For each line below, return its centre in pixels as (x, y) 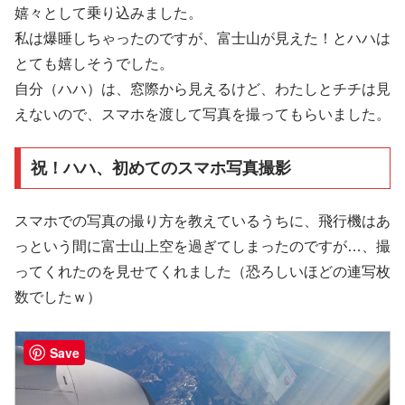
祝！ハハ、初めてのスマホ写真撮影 (160, 168)
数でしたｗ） (58, 297)
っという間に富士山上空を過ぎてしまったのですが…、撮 (202, 247)
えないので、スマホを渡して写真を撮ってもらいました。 (202, 114)
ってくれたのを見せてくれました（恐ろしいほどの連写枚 (202, 272)
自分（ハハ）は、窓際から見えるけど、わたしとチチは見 (202, 89)
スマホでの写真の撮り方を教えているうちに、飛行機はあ (202, 221)
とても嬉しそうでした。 (94, 63)
